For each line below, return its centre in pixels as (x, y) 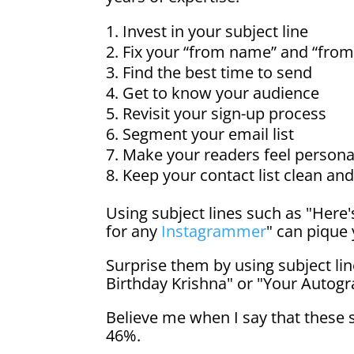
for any (134, 231)
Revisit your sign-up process (225, 113)
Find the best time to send (218, 72)
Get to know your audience (221, 92)
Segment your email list (209, 134)
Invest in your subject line (216, 31)
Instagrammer (214, 231)
